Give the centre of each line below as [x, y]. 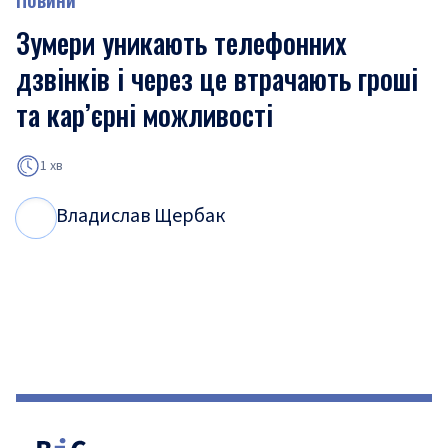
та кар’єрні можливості [144, 114]
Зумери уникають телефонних [181, 42]
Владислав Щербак [140, 216]
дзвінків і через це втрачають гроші [217, 78]
